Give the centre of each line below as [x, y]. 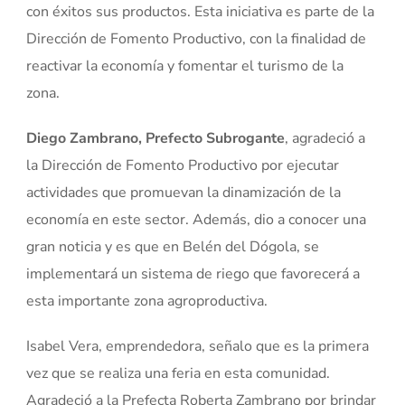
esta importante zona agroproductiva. [147, 301]
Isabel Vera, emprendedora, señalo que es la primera [198, 346]
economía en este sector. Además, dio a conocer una [197, 219]
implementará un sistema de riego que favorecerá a [193, 273]
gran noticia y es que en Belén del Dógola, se [173, 246]
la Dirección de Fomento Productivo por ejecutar [183, 165]
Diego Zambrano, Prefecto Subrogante [156, 138]
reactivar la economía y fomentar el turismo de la [185, 66]
